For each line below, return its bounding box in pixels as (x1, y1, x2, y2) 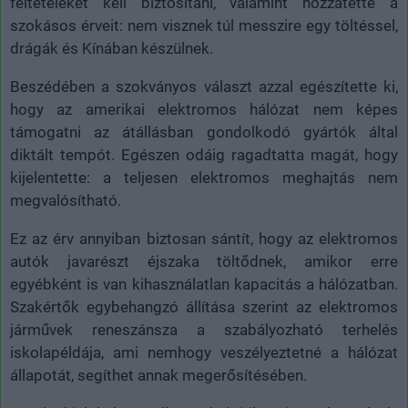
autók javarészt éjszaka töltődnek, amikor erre (10, 251, 398, 270)
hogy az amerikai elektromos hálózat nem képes (10, 99, 398, 118)
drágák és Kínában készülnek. (10, 38, 213, 57)
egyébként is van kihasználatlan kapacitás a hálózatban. (10, 274, 398, 293)
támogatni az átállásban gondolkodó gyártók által (10, 122, 398, 141)
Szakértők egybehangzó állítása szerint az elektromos (10, 297, 398, 316)
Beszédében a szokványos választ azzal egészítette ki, (10, 76, 398, 96)
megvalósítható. (10, 190, 121, 209)
